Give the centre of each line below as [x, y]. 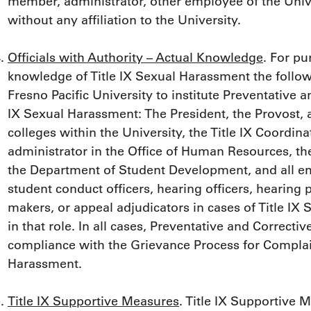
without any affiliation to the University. [124, 20]
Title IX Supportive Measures [93, 302]
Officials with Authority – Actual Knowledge [135, 58]
